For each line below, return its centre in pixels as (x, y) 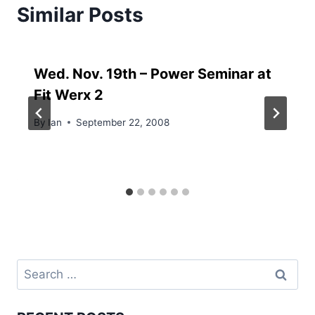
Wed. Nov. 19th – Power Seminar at (153, 74)
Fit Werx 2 (69, 95)
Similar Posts (80, 15)
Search (36, 268)
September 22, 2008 (123, 122)
